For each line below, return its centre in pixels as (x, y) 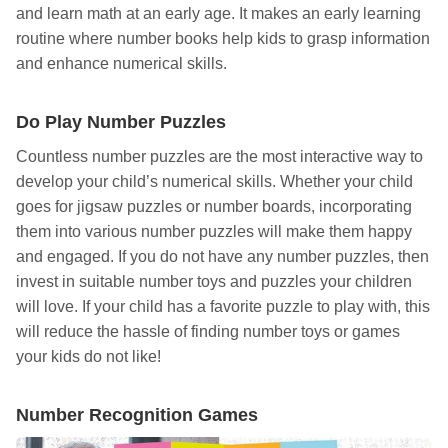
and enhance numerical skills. (121, 64)
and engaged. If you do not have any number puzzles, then (222, 257)
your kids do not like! (88, 357)
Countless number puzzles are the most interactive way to (219, 157)
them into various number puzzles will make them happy (214, 232)
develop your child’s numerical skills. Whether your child (214, 182)
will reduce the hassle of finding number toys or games (208, 332)
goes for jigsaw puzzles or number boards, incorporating (214, 207)
